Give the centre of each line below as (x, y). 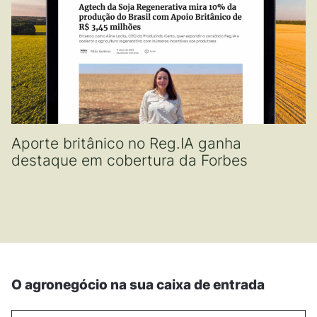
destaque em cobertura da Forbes (129, 160)
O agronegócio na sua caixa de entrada (138, 284)
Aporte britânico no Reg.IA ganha (126, 143)
